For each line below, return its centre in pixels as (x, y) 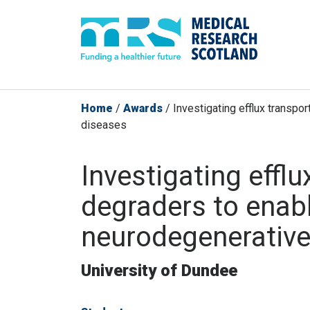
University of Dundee (159, 271)
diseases (104, 125)
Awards (143, 109)
